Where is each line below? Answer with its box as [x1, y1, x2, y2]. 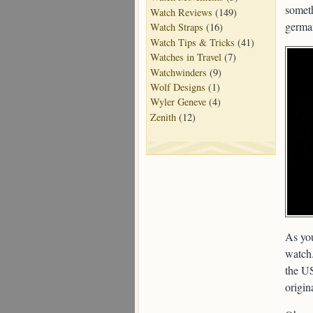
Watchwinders [150, 65, 207, 79]
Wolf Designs [150, 80, 205, 94]
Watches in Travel [150, 50, 221, 64]
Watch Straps [150, 20, 203, 34]
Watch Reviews [150, 5, 212, 19]
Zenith [150, 110, 176, 124]
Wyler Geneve [150, 95, 206, 109]
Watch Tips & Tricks [150, 35, 235, 49]
